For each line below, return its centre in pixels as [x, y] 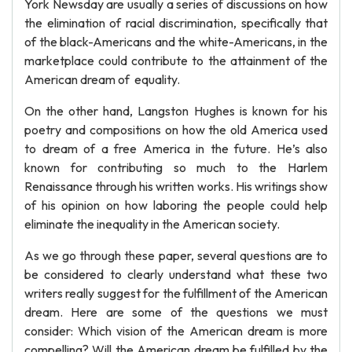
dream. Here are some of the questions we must [176, 312]
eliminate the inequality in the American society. [152, 224]
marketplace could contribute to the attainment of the [176, 60]
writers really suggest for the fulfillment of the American [176, 293]
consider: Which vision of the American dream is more [176, 331]
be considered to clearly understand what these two [176, 274]
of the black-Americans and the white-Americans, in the [176, 42]
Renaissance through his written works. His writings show [176, 186]
